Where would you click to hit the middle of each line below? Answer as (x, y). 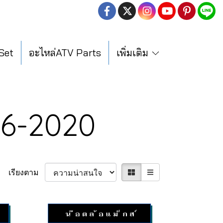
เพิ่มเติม (134, 52)
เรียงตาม (26, 172)
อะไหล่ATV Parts (65, 52)
